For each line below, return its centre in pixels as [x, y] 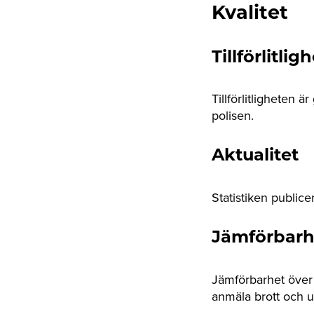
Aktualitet [255, 157]
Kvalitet [250, 14]
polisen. [233, 116]
